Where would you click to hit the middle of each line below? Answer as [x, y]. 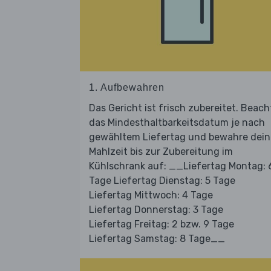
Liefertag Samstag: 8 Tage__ [157, 239]
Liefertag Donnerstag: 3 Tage [156, 210]
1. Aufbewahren [127, 88]
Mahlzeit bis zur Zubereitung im [161, 152]
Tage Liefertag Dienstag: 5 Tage [162, 181]
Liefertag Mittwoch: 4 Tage [151, 195]
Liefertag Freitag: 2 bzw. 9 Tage [162, 224]
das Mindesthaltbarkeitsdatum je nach [177, 123]
